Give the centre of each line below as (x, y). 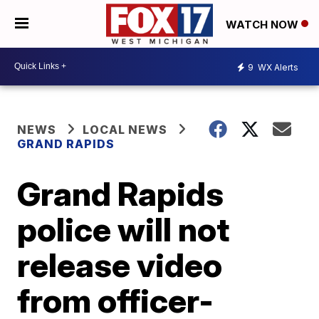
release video (120, 265)
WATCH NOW (263, 24)
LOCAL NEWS (125, 129)
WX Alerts (277, 68)
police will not (124, 229)
